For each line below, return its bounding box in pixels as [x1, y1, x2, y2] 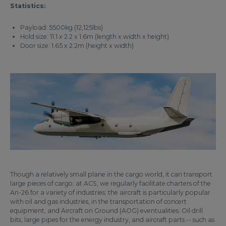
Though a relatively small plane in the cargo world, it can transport [10, 170, 212, 178]
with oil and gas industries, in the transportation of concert [10, 197, 187, 205]
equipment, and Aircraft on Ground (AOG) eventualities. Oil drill [10, 206, 203, 214]
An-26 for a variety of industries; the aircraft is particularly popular [10, 188, 210, 196]
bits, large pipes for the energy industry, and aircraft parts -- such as [10, 215, 214, 223]
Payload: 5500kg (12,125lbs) [20, 24, 103, 31]
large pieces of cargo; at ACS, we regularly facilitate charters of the [10, 179, 211, 187]
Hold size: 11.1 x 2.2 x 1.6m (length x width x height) [20, 33, 169, 40]
